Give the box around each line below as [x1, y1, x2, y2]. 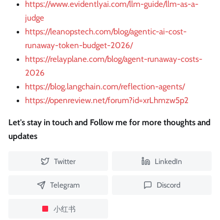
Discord [156, 180, 180, 190]
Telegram [50, 180, 80, 190]
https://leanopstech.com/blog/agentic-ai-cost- [25, 27, 187, 37]
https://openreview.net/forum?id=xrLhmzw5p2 [25, 95, 189, 106]
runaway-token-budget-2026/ [25, 40, 133, 51]
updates [8, 131, 37, 141]
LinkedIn [154, 156, 182, 166]
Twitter [54, 156, 76, 166]
